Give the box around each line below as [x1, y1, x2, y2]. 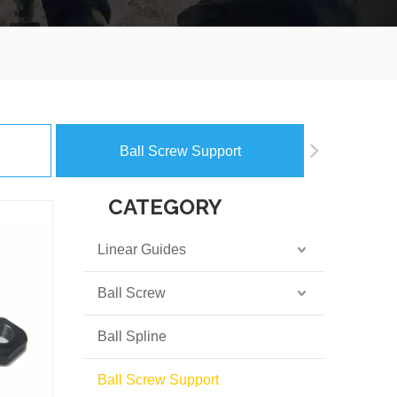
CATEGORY [108, 194, 222, 220]
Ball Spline [97, 329, 167, 344]
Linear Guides [97, 242, 186, 257]
